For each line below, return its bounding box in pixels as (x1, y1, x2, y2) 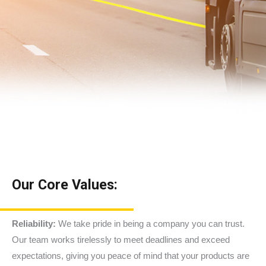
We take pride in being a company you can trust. (58, 218, 245, 229)
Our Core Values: (12, 176, 118, 193)
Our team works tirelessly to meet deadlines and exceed (12, 235, 230, 245)
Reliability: (12, 218, 58, 229)
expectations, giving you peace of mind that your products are (12, 251, 249, 261)
